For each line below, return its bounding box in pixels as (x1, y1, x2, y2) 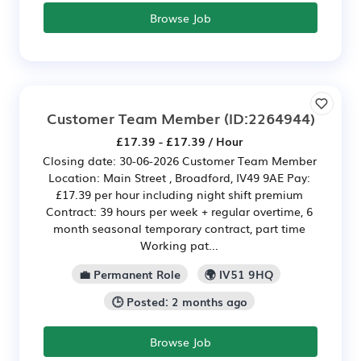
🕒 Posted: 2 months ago (111, 293, 247, 309)
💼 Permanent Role (78, 265, 180, 282)
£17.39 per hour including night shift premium (56, 185, 303, 202)
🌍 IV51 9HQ (205, 265, 274, 282)
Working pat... (140, 236, 218, 253)
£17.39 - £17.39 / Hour (116, 132, 243, 149)
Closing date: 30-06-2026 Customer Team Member (42, 151, 317, 168)
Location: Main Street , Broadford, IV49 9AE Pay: (48, 168, 310, 185)
